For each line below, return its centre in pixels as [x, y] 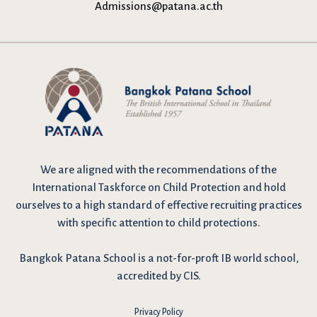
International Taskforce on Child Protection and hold [158, 188]
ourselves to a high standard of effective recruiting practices [158, 205]
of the [261, 170]
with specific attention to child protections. [158, 223]
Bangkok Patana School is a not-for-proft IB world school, [158, 258]
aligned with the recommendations [161, 170]
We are [58, 170]
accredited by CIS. [158, 276]
